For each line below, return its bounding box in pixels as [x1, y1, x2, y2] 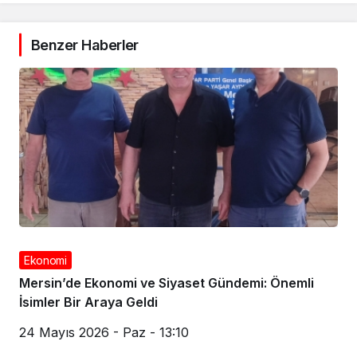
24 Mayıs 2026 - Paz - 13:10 [19, 324, 189, 340]
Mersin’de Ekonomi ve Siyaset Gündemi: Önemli [19, 274, 314, 291]
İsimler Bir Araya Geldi [19, 293, 158, 310]
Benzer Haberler [31, 36, 139, 53]
